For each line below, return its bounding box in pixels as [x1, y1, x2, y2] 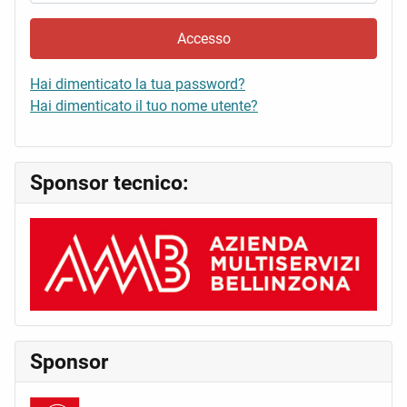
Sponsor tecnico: [30, 170, 188, 196]
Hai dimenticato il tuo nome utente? [30, 97, 258, 115]
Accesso [176, 29, 231, 47]
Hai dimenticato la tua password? [30, 75, 245, 94]
